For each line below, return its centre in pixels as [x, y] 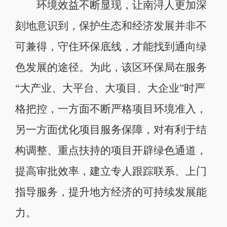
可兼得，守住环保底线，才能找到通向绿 [111, 46]
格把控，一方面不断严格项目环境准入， [111, 109]
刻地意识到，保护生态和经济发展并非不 [111, 26]
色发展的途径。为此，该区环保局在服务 [111, 67]
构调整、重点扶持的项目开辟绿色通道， [111, 150]
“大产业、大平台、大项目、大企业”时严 [110, 88]
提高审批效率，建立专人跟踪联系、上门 [111, 171]
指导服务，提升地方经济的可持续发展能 [111, 192]
